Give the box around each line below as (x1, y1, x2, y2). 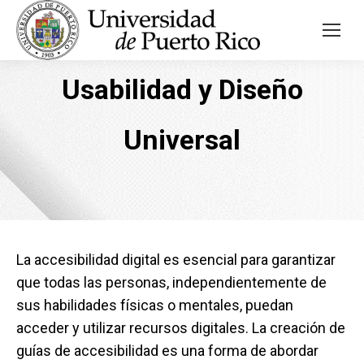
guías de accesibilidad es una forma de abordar (16, 342, 318, 359)
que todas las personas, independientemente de (16, 274, 327, 291)
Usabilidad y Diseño (61, 73, 303, 106)
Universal (123, 123, 240, 156)
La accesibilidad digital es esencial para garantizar (16, 251, 336, 268)
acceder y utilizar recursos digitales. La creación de (16, 319, 345, 336)
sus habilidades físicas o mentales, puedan (16, 297, 293, 314)
